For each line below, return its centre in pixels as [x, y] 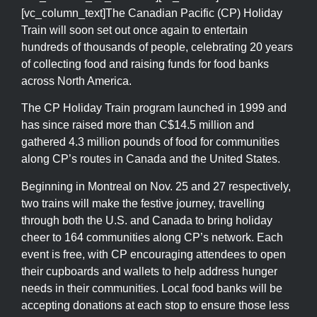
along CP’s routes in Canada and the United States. [151, 159]
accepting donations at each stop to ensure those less [155, 305]
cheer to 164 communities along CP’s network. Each [152, 237]
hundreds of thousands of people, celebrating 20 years [157, 47]
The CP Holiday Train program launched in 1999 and [154, 108]
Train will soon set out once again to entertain [134, 30]
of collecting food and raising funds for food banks [145, 64]
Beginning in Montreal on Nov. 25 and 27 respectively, [156, 186]
